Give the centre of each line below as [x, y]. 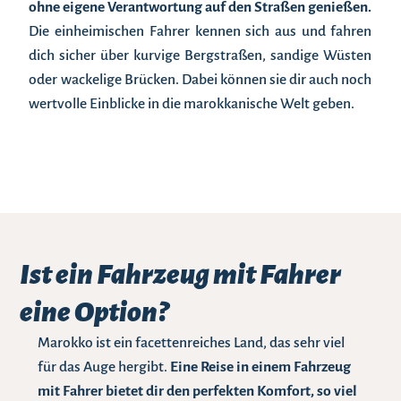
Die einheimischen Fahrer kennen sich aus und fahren [200, 32]
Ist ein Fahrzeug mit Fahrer [181, 275]
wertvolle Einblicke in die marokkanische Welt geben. [192, 104]
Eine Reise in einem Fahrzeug [261, 367]
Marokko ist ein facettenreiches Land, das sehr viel [192, 343]
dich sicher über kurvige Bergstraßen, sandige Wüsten [200, 56]
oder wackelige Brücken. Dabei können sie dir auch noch [200, 80]
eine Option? [94, 313]
